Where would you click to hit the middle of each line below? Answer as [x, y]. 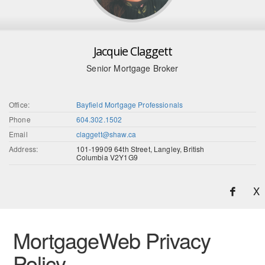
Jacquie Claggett [132, 51]
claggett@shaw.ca [106, 134]
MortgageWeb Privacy [112, 240]
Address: [24, 149]
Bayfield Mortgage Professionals [130, 105]
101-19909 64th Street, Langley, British [140, 149]
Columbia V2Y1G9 [107, 157]
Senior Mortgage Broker [132, 68]
